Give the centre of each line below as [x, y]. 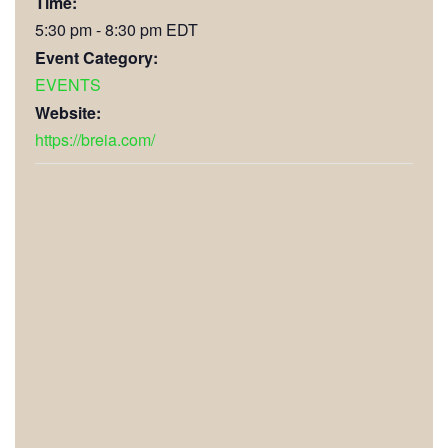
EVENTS [68, 84]
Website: [68, 112]
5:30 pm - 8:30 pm [100, 29]
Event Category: [96, 57]
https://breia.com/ [95, 139]
